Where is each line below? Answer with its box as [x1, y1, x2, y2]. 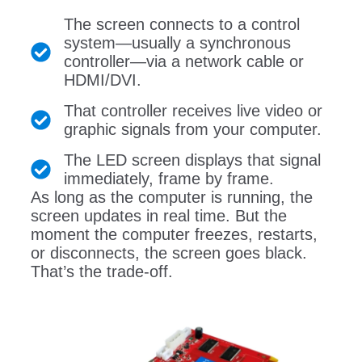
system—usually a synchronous [63, 33, 291, 52]
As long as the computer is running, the [30, 187, 313, 206]
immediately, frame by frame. [63, 169, 274, 187]
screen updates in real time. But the [30, 206, 287, 225]
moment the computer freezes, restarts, [30, 225, 318, 243]
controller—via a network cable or [63, 52, 304, 70]
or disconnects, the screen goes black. [30, 243, 307, 262]
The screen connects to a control [63, 15, 300, 33]
